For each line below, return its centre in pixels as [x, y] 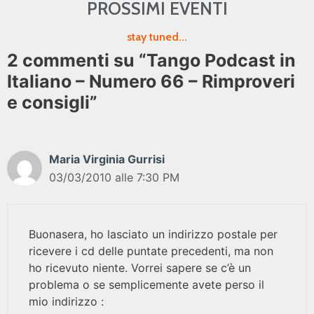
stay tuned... [157, 37]
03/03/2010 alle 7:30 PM [114, 177]
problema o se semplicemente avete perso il [146, 285]
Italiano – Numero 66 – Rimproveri [151, 81]
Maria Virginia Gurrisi [107, 159]
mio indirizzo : [66, 301]
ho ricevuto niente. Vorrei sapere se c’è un [140, 268]
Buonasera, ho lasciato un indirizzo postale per [153, 234]
